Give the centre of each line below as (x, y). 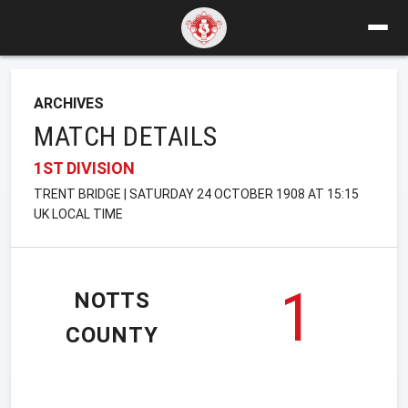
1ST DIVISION (84, 168)
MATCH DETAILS (126, 136)
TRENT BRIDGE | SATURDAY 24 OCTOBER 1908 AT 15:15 (196, 194)
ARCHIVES (69, 103)
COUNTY (112, 336)
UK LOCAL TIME (78, 214)
